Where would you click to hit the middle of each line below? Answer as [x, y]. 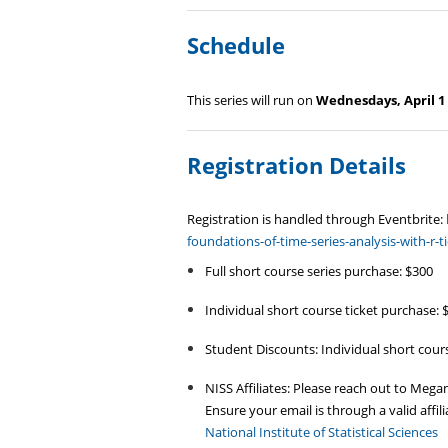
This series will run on [251, 99]
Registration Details [299, 164]
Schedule [239, 45]
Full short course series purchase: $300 [318, 270]
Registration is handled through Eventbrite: [315, 218]
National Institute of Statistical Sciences [321, 432]
